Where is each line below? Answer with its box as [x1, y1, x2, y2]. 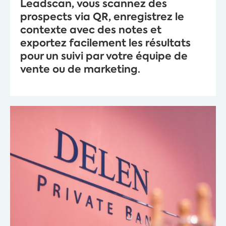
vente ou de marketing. [20, 62, 140, 77]
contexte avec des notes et [20, 23, 161, 37]
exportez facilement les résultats [20, 36, 191, 50]
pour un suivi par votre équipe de [20, 49, 188, 64]
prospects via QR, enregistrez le [20, 10, 184, 24]
